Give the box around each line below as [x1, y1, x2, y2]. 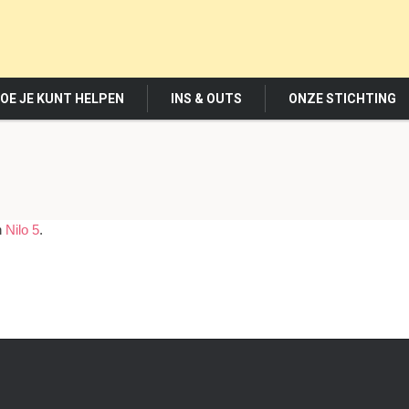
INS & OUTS [171, 91, 242, 106]
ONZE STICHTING [288, 91, 396, 106]
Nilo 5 [5, 222, 39, 237]
